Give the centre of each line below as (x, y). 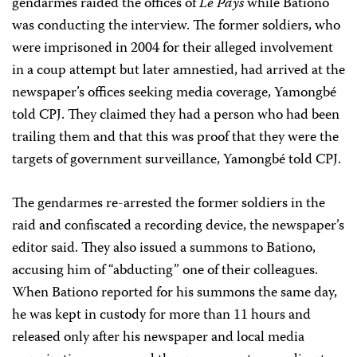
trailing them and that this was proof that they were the (175, 138)
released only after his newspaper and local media (158, 338)
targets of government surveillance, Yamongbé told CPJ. (177, 160)
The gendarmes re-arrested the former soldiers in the (169, 204)
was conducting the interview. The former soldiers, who (176, 26)
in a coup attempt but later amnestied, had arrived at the (178, 71)
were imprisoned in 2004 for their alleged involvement (173, 49)
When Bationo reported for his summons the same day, (175, 293)
